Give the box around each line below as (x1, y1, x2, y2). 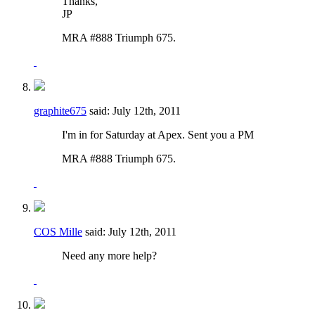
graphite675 (34, 104, 86, 117)
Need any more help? (62, 249, 157, 262)
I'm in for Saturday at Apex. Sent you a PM (62, 128, 254, 141)
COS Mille (34, 225, 82, 238)
